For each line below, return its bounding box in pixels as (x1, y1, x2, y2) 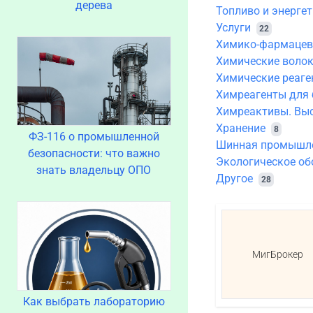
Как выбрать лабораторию (22, 295, 165, 308)
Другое (215, 172, 253, 185)
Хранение (215, 122, 265, 135)
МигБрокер (252, 249, 303, 260)
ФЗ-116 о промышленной (28, 130, 159, 143)
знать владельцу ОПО (36, 163, 152, 177)
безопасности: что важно (27, 147, 160, 160)
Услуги (215, 21, 251, 34)
